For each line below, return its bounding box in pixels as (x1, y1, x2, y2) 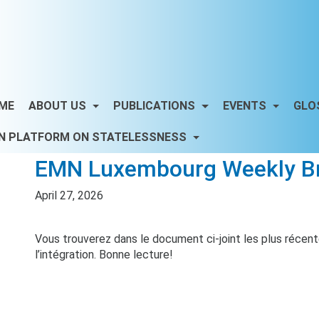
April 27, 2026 (35, 189, 103, 202)
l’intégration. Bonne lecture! (35, 248, 173, 261)
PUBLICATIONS (113, 99, 199, 113)
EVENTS (222, 99, 269, 113)
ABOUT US (28, 99, 89, 113)
